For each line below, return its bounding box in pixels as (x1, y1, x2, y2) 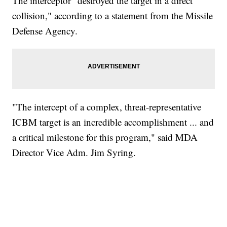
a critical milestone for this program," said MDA (12, 131, 198, 144)
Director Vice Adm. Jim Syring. (12, 146, 136, 159)
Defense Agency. (12, 24, 78, 37)
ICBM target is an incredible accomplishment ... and (12, 116, 214, 129)
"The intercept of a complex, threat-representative (12, 100, 202, 113)
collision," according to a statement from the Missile (12, 9, 213, 22)
